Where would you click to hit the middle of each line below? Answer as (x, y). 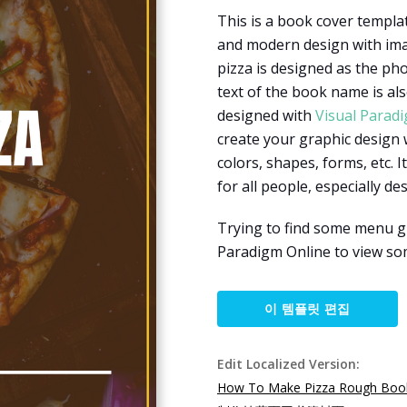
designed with (266, 115)
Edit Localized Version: (288, 364)
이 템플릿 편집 (308, 308)
